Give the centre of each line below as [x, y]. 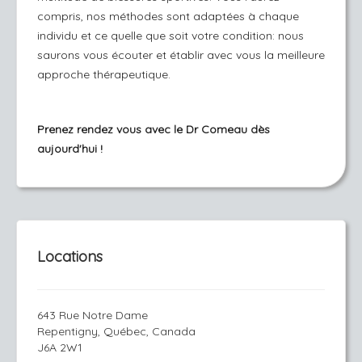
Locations [70, 257]
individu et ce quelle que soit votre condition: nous [170, 36]
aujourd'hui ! [70, 149]
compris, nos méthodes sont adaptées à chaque [168, 16]
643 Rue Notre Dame [93, 315]
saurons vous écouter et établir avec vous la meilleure [181, 55]
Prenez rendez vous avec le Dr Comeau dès [154, 129]
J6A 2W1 [60, 347]
